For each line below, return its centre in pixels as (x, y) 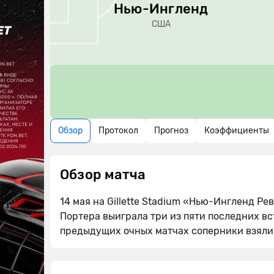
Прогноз (171, 131)
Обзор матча (103, 175)
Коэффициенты (237, 131)
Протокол (118, 131)
